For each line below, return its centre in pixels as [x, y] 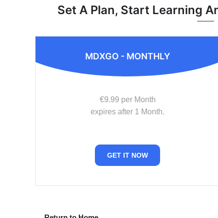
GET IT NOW [127, 155]
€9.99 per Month [127, 100]
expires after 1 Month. [127, 112]
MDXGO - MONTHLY [127, 56]
